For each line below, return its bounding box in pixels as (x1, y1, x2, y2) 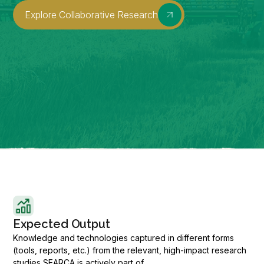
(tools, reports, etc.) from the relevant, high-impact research (13, 245, 247, 255)
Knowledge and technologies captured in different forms (13, 233, 235, 243)
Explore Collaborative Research (25, 8, 159, 21)
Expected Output (13, 217, 110, 231)
